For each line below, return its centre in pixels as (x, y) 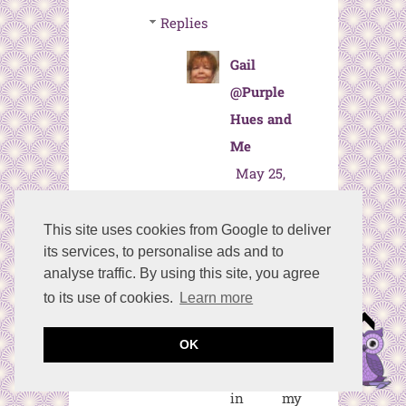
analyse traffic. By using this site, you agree (182, 274)
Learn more (217, 298)
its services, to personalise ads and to (164, 252)
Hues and (261, 119)
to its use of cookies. (110, 298)
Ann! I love (266, 317)
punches (257, 371)
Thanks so (266, 262)
